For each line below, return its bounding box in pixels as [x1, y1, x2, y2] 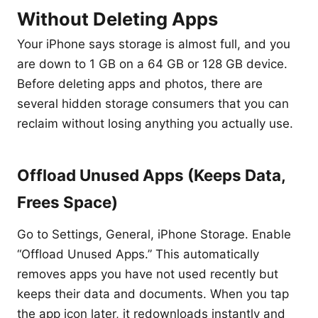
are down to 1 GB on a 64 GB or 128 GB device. [17, 57, 287, 71]
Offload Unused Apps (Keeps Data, [17, 165, 285, 185]
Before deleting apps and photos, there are [17, 77, 263, 91]
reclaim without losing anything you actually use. [17, 116, 293, 131]
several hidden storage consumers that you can [17, 97, 289, 111]
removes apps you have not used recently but [17, 267, 278, 281]
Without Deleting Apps [17, 8, 218, 30]
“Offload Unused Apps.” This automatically [17, 247, 259, 261]
